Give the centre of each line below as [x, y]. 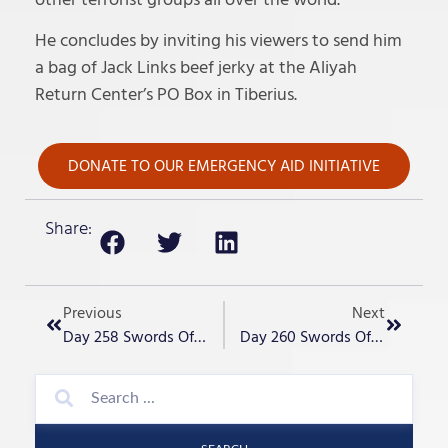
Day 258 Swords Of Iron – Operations [200, 336]
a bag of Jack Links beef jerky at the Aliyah [196, 68]
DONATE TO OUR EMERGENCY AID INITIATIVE [224, 165]
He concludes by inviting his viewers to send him [218, 41]
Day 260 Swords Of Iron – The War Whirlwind [377, 336]
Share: [68, 228]
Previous [92, 312]
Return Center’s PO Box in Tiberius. [166, 95]
